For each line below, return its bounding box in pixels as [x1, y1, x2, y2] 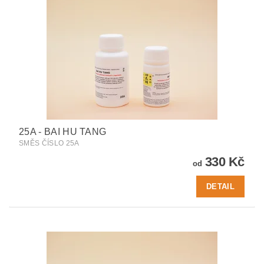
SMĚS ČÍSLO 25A [19, 138, 80, 147]
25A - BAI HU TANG [19, 126, 107, 137]
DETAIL [206, 181, 235, 191]
